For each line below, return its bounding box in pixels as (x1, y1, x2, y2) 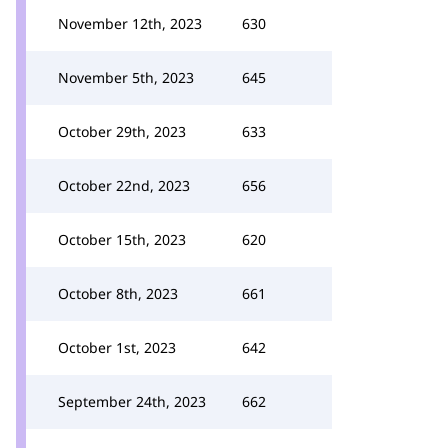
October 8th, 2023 (58, 284, 178, 303)
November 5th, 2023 (58, 68, 194, 87)
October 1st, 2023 (58, 338, 176, 357)
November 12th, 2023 (58, 14, 202, 33)
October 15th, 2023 (58, 230, 186, 249)
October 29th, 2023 (58, 122, 186, 141)
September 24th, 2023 (58, 392, 206, 411)
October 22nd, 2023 (58, 176, 190, 195)
